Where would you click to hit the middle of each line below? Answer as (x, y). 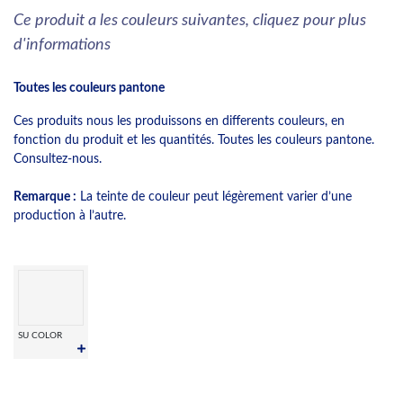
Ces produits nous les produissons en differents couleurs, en (179, 121)
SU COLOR (40, 335)
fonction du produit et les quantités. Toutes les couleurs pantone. (194, 139)
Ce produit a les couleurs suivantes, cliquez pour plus (190, 20)
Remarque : (45, 196)
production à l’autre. (70, 215)
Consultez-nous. (58, 158)
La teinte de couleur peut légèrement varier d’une (214, 196)
